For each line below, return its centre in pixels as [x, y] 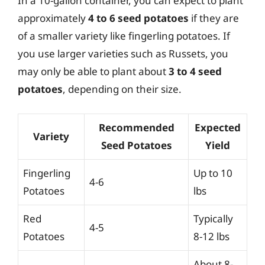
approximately [53, 18]
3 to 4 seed [195, 71]
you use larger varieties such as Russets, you [123, 54]
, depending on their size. [122, 89]
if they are [214, 18]
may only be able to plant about [93, 71]
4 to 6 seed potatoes [138, 18]
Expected [218, 127]
